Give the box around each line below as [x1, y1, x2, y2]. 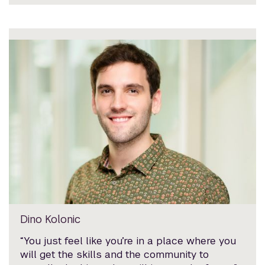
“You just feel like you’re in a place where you [20, 234, 237, 247]
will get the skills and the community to [20, 247, 209, 261]
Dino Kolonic [20, 212, 81, 226]
